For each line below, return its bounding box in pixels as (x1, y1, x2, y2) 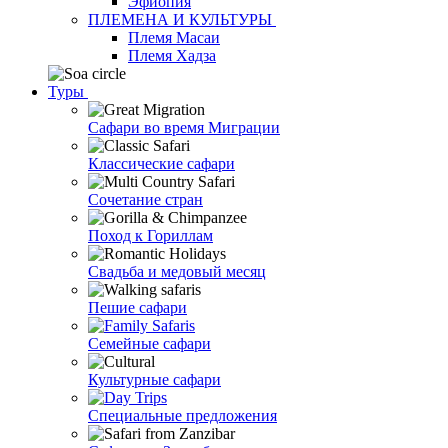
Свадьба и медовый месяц (88, 263, 266, 281)
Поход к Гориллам (88, 227, 213, 245)
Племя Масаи (128, 29, 220, 47)
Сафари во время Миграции (88, 119, 280, 137)
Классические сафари (88, 155, 235, 173)
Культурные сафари (88, 371, 221, 389)
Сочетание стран (88, 191, 203, 209)
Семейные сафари (88, 335, 211, 353)
